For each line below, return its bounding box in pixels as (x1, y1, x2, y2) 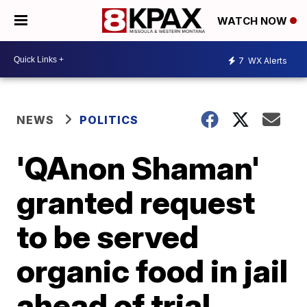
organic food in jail (16, 251, 288, 290)
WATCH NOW (217, 14, 290, 28)
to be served (16, 217, 199, 256)
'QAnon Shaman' (16, 149, 260, 187)
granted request (16, 183, 256, 221)
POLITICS (79, 113, 139, 127)
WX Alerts (246, 55, 287, 66)
